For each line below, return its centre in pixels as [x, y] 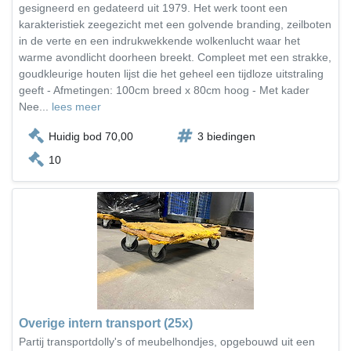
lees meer [76, 107]
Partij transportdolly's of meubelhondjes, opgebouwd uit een [167, 342]
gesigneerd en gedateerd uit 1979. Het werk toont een [153, 8]
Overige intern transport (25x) [106, 323]
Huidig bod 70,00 [91, 136]
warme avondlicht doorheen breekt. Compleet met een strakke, [175, 57]
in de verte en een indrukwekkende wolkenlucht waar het [159, 41]
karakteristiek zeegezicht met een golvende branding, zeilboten [175, 24]
